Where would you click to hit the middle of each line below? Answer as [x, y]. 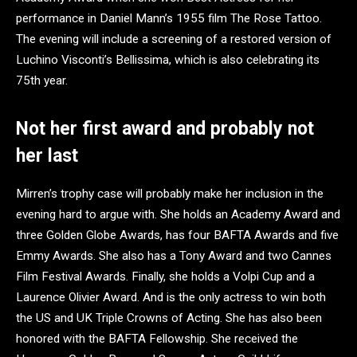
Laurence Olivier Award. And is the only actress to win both [171, 298]
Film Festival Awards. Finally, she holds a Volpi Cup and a [165, 277]
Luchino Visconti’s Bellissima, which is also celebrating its [168, 59]
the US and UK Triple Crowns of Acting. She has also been [169, 318]
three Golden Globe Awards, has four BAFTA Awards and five [177, 235]
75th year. [42, 80]
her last [47, 155]
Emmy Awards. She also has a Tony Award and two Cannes [174, 256]
